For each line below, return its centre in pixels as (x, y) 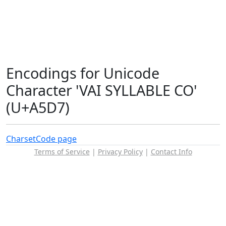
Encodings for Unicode (83, 73)
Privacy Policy (120, 152)
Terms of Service (62, 152)
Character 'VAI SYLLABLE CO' (101, 90)
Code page (56, 139)
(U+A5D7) (38, 107)
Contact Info (171, 152)
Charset (21, 139)
